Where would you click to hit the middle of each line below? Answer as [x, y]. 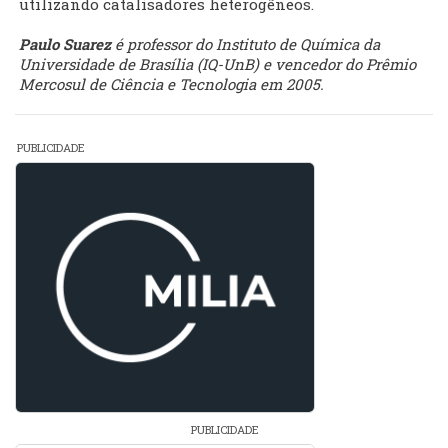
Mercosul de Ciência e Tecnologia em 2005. [171, 84]
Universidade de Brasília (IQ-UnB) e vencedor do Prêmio [217, 64]
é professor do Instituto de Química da [245, 44]
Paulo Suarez [65, 44]
